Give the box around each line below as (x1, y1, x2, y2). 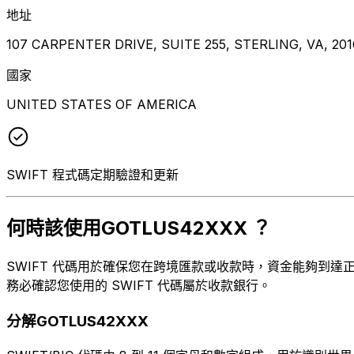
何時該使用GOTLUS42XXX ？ (6, 217, 271, 240)
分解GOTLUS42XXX (6, 312, 149, 331)
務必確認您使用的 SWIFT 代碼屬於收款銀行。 (6, 277, 271, 294)
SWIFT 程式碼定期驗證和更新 (6, 166, 179, 183)
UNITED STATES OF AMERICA (6, 96, 197, 112)
